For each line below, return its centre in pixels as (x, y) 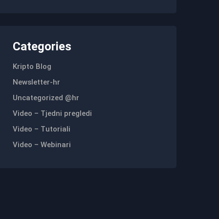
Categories (42, 46)
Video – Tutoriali (42, 129)
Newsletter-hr (36, 82)
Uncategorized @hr (46, 98)
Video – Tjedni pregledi (52, 113)
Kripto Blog (32, 66)
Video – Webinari (42, 144)
